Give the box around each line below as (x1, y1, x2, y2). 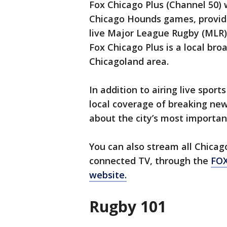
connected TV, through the (89, 155, 211, 167)
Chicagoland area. (89, 55, 169, 68)
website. (89, 169, 127, 181)
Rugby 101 (89, 196, 166, 217)
